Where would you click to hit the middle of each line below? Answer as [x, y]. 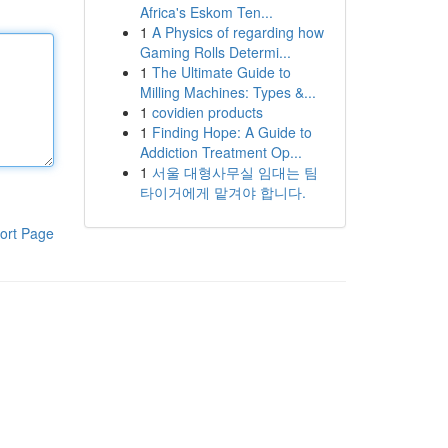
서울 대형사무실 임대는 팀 [234, 172]
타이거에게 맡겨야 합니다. [222, 192]
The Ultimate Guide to [221, 72]
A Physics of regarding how [237, 32]
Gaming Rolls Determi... [215, 52]
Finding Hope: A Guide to [231, 132]
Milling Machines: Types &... [227, 92]
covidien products [207, 112]
